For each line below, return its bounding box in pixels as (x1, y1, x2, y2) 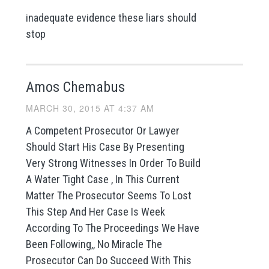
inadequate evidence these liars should (25, 11, 196, 25)
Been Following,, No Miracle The (25, 238, 162, 251)
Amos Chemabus (25, 79, 125, 96)
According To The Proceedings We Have (25, 222, 199, 235)
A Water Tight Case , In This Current (25, 173, 180, 186)
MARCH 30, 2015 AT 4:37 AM (25, 102, 154, 115)
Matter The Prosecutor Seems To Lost (25, 189, 192, 202)
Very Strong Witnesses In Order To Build (25, 157, 201, 170)
